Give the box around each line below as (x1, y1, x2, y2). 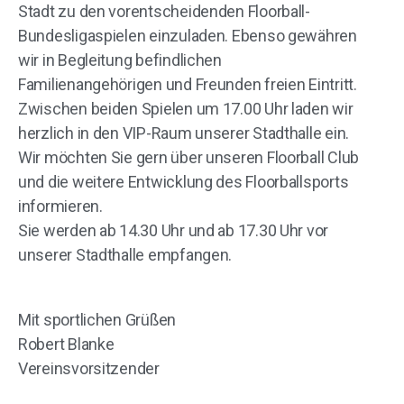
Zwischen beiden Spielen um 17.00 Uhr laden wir (18, 99, 353, 118)
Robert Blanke (18, 335, 115, 353)
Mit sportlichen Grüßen (18, 310, 177, 329)
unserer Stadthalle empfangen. (18, 245, 233, 264)
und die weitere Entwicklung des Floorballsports (18, 172, 349, 191)
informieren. (18, 197, 103, 216)
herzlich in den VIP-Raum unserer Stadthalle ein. (18, 124, 350, 142)
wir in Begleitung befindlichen (18, 50, 222, 69)
